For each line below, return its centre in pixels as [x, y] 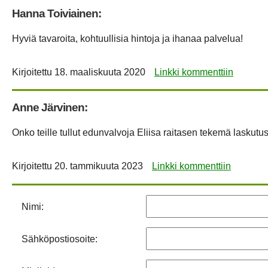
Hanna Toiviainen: [57, 13]
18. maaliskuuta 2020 [100, 72]
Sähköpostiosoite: [60, 239]
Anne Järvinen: [50, 108]
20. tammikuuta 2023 [99, 166]
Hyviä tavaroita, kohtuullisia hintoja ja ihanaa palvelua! [127, 39]
